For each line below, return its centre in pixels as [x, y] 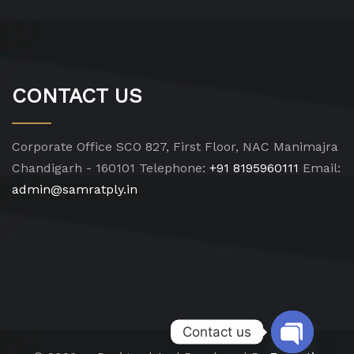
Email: [320, 168]
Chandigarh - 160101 [73, 168]
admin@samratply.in [75, 189]
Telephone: [170, 168]
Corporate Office [62, 146]
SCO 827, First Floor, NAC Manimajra [225, 146]
